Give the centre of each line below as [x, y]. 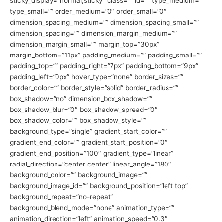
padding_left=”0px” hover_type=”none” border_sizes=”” [97, 77]
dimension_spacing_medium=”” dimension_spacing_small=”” [104, 23]
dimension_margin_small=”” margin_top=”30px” [84, 44]
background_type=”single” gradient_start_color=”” [88, 132]
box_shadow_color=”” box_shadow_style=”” [78, 121]
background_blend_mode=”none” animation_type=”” [92, 208]
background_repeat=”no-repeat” [61, 197]
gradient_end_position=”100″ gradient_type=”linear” [92, 153]
